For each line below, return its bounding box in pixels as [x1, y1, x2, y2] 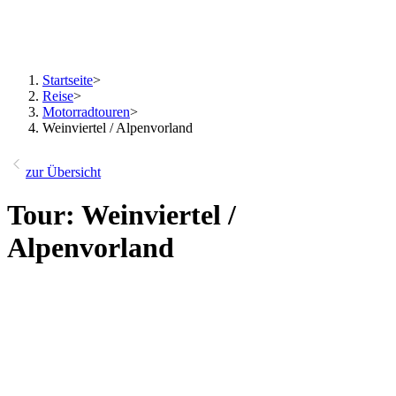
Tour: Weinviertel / [7, 199, 236, 232]
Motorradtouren [42, 104, 130, 119]
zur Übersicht [26, 164, 101, 179]
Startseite [42, 72, 93, 88]
